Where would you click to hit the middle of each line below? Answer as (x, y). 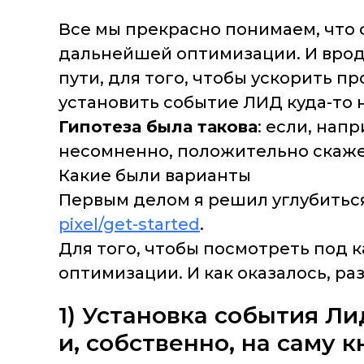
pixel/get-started (129, 225)
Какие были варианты (155, 176)
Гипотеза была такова (158, 127)
